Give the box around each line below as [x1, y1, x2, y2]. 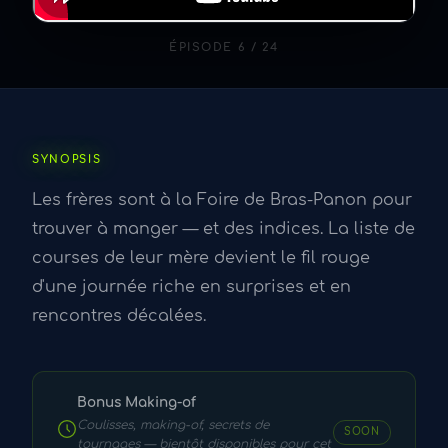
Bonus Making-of [77, 395, 196, 410]
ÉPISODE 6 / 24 [169, 41, 279, 54]
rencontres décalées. [32, 307, 206, 325]
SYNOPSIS [32, 154, 102, 165]
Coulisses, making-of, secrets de [77, 418, 269, 433]
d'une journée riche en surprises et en [32, 278, 351, 296]
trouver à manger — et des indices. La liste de [32, 220, 415, 238]
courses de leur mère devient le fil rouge [32, 249, 370, 267]
